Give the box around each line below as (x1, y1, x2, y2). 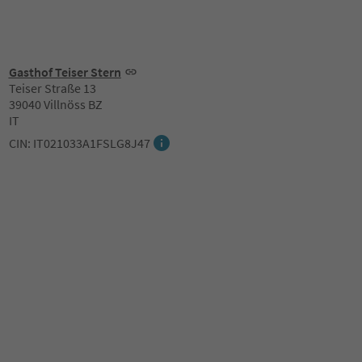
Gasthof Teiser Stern (8, 64, 121, 80)
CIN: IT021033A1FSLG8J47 (8, 135, 150, 151)
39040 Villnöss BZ (8, 96, 103, 112)
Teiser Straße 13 (8, 80, 96, 96)
